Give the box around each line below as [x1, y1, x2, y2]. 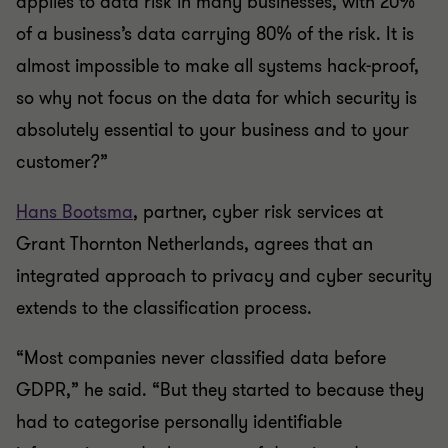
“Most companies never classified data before [16, 346, 386, 370]
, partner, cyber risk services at [133, 200, 383, 224]
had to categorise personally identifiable [16, 410, 342, 434]
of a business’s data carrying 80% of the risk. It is [16, 22, 414, 46]
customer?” [16, 150, 108, 174]
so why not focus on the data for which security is [16, 86, 417, 110]
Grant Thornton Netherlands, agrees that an [16, 232, 373, 256]
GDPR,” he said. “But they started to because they [16, 378, 424, 402]
